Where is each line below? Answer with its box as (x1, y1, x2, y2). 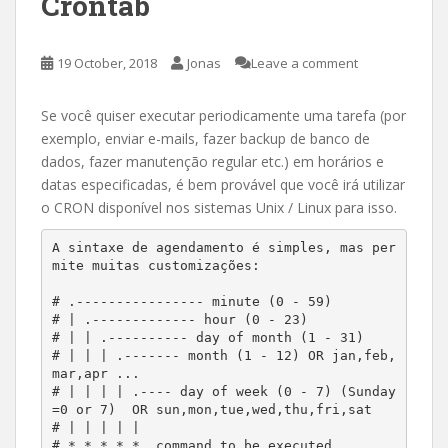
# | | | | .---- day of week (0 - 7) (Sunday (51, 384, 396, 400)
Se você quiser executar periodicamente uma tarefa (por (41, 105, 406, 125)
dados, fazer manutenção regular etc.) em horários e (41, 151, 384, 171)
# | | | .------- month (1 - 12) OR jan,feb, (51, 348, 396, 364)
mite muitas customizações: (51, 258, 260, 274)
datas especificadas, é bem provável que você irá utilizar (41, 174, 405, 194)
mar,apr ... (51, 366, 148, 382)
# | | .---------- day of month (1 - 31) (51, 330, 364, 346)
